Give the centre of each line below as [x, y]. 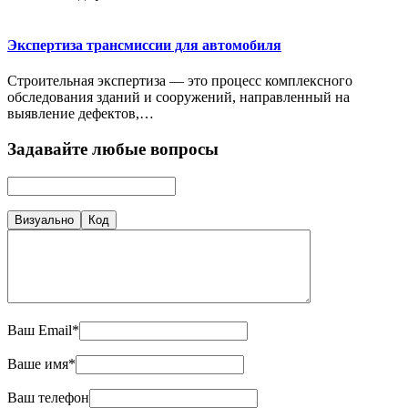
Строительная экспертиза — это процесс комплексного [180, 81]
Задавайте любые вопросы [113, 148]
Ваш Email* [43, 330]
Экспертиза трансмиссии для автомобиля [144, 45]
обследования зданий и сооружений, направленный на [178, 97]
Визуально [44, 219]
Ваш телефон [48, 397]
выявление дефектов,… [81, 114]
